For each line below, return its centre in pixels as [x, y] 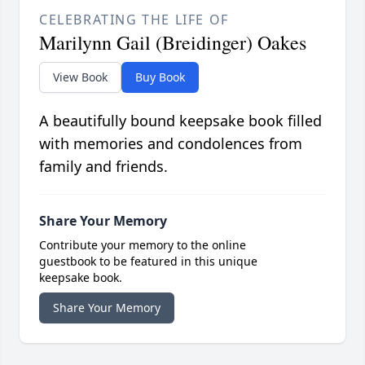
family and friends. [103, 167]
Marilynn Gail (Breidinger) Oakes [173, 43]
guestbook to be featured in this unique [148, 262]
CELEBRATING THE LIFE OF [134, 20]
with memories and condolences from [171, 144]
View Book [80, 77]
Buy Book [160, 77]
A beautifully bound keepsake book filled [180, 121]
